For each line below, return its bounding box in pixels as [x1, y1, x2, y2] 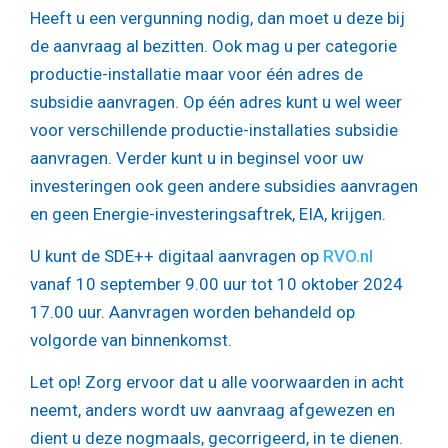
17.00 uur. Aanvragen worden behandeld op [30, 302, 355, 323]
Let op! [30, 371, 81, 392]
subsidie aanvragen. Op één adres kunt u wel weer [30, 92, 402, 113]
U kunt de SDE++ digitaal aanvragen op [30, 246, 323, 267]
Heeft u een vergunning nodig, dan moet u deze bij [30, 8, 405, 29]
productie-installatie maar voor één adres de [30, 64, 363, 85]
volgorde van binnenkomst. [30, 330, 232, 351]
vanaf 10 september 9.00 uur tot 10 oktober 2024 [30, 274, 403, 295]
